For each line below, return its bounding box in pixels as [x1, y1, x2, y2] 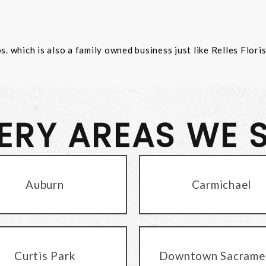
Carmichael [191, 177, 251, 191]
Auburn [26, 177, 64, 191]
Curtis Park [14, 248, 75, 262]
